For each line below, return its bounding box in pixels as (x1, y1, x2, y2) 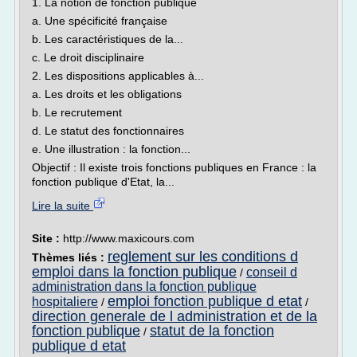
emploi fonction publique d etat (108, 293, 302, 309)
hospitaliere (32, 295, 98, 308)
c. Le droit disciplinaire (32, 51, 144, 64)
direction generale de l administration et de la (32, 308, 317, 324)
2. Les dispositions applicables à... (32, 69, 204, 82)
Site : (32, 232, 63, 245)
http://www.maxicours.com (63, 232, 194, 245)
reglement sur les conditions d (108, 249, 298, 265)
